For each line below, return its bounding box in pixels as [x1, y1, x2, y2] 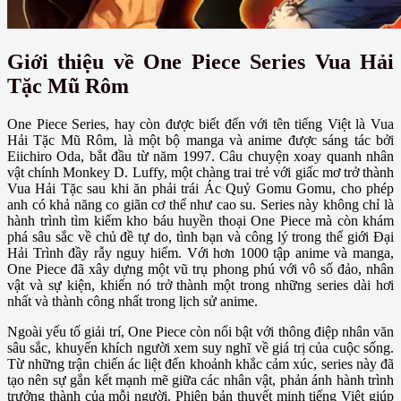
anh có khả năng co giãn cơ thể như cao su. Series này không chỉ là [7, 196, 394, 212]
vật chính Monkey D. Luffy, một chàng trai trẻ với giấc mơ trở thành [7, 164, 394, 180]
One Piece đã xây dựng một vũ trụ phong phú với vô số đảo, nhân [7, 260, 394, 277]
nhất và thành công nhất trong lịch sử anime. [7, 293, 258, 309]
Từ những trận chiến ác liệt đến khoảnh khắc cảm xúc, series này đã [7, 355, 394, 371]
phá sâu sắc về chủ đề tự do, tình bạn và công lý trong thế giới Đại [7, 228, 394, 244]
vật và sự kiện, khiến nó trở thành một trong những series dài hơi [7, 277, 394, 293]
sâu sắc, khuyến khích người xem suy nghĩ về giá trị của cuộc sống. [7, 339, 394, 355]
